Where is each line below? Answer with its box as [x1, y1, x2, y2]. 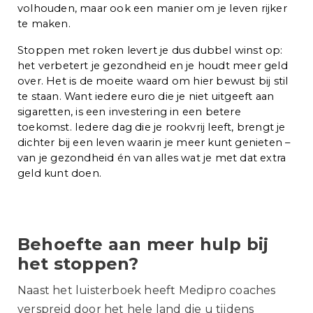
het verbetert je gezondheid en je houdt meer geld [17, 59, 288, 72]
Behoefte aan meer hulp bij [17, 233, 269, 254]
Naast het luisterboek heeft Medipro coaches [17, 283, 276, 297]
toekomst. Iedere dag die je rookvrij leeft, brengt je [17, 120, 286, 133]
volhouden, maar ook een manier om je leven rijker [17, 1, 287, 15]
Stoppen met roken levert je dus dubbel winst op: [17, 43, 283, 57]
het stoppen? [17, 253, 139, 274]
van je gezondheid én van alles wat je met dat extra [17, 151, 286, 164]
